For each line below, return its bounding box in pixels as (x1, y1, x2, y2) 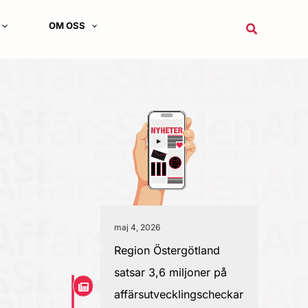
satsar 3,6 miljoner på (114, 265, 227, 279)
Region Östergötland (114, 243, 220, 257)
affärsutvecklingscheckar (114, 287, 243, 301)
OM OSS (48, 20, 85, 31)
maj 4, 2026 (114, 222, 160, 232)
